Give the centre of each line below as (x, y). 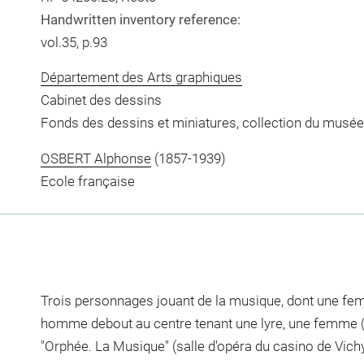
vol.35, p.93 (74, 42)
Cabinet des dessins (101, 100)
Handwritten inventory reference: (140, 19)
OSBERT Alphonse (95, 158)
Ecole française (87, 181)
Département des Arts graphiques (141, 77)
